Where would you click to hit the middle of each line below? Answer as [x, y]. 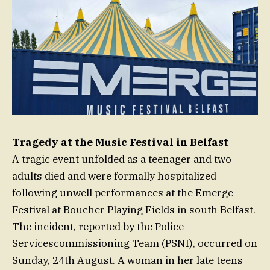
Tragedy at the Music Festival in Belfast [120, 143]
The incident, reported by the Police [98, 227]
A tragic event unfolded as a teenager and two [122, 159]
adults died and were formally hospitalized [114, 176]
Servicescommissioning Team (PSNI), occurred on [135, 244]
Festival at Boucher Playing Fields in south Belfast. [134, 210]
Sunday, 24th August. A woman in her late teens [127, 261]
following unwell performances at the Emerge [123, 193]
